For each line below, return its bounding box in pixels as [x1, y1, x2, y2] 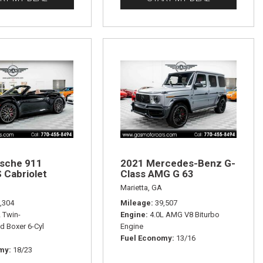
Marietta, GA [120, 183, 162, 192]
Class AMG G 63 [120, 167, 194, 180]
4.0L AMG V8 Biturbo [149, 210, 220, 219]
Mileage [120, 198, 151, 207]
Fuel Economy [120, 233, 172, 242]
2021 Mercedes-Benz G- [120, 157, 235, 169]
